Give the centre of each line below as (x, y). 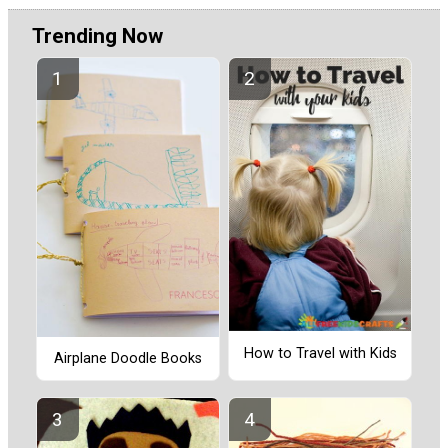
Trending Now (97, 36)
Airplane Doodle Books (128, 358)
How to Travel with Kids (320, 353)
